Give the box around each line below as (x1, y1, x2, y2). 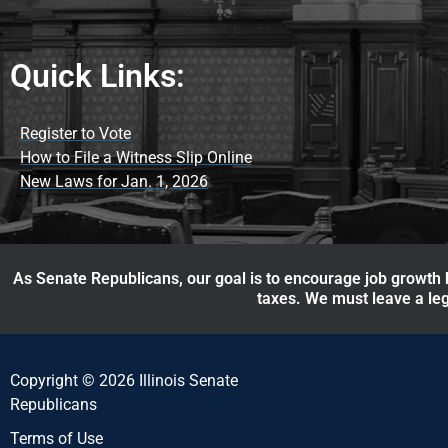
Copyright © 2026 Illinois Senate (10, 370, 238, 390)
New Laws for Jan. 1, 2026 (20, 171, 208, 191)
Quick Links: (10, 56, 185, 95)
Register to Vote (20, 123, 131, 143)
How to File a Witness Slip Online (20, 147, 252, 167)
